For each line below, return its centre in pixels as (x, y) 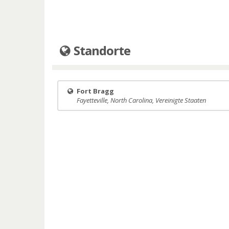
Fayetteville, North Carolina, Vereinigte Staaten (141, 100)
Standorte (101, 50)
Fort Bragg (95, 91)
